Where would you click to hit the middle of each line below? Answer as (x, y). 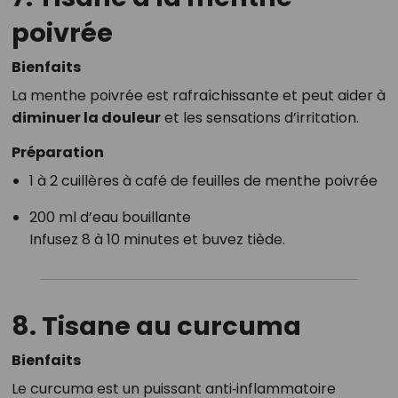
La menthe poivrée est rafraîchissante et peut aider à (198, 96)
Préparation (57, 152)
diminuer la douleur (86, 118)
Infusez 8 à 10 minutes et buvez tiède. (157, 239)
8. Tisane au (94, 326)
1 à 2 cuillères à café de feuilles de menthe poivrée (203, 181)
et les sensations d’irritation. (259, 118)
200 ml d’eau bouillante (110, 217)
